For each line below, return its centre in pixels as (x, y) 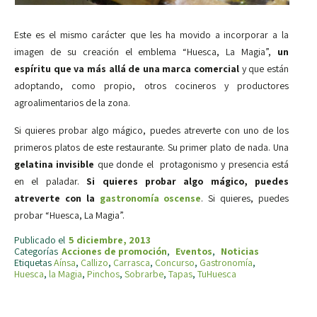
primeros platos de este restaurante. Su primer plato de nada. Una (151, 148)
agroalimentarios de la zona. (72, 103)
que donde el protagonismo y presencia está (192, 165)
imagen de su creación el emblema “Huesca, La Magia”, (146, 52)
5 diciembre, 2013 (110, 240)
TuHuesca (217, 274)
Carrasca (132, 263)
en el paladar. (51, 181)
